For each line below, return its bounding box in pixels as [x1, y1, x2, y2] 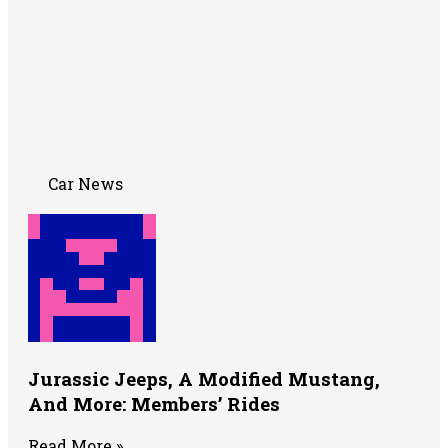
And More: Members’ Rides [28, 391, 280, 417]
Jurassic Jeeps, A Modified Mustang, [28, 366, 380, 392]
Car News [48, 173, 123, 195]
